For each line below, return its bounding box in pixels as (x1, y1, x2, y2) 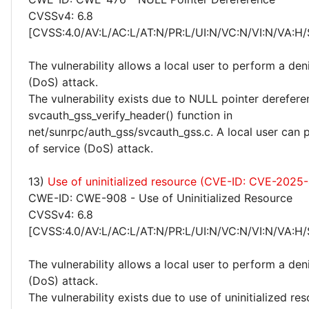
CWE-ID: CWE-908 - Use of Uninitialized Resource (28, 191, 292, 205)
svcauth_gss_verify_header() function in (28, 108, 232, 122)
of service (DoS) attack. (28, 141, 153, 155)
